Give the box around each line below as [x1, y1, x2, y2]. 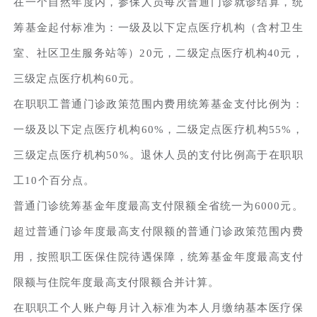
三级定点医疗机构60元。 [13, 72, 142, 84]
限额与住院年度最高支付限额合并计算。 [13, 276, 220, 288]
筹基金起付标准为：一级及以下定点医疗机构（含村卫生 [13, 21, 304, 33]
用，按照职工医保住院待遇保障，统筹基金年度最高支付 [13, 250, 304, 263]
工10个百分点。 [13, 174, 96, 186]
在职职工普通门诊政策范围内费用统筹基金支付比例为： [13, 98, 304, 110]
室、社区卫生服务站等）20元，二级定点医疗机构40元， [13, 47, 304, 59]
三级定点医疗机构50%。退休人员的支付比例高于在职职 [13, 149, 304, 161]
